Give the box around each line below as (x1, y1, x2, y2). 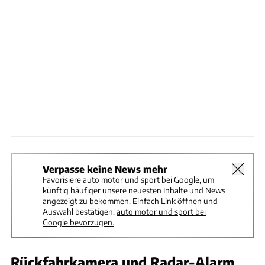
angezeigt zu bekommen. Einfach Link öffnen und (43, 196, 218, 206)
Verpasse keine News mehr (43, 163, 167, 175)
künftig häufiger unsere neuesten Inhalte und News (43, 185, 225, 196)
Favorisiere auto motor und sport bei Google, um (43, 174, 214, 185)
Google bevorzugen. (43, 217, 114, 228)
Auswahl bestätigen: (43, 206, 115, 217)
